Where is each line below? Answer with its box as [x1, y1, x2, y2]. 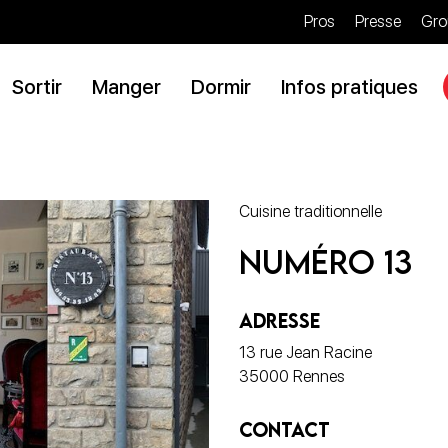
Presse [355, 12, 401, 31]
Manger [91, 74, 161, 99]
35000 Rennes [239, 367, 345, 386]
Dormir [190, 74, 251, 99]
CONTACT [239, 418, 330, 441]
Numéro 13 [239, 242, 412, 281]
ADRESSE [239, 309, 320, 332]
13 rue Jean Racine [239, 343, 372, 362]
